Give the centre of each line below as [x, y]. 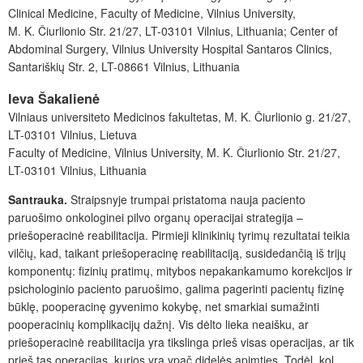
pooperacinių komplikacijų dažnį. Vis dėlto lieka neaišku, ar [158, 324]
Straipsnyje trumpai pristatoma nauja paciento [188, 199]
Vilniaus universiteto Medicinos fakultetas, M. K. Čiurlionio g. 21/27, [179, 116]
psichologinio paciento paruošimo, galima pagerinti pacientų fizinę [176, 288]
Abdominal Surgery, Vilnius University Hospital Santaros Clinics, [170, 49]
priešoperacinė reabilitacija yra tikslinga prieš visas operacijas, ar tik [181, 342]
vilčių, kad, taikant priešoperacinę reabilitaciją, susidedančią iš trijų [177, 252]
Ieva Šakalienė [54, 98]
